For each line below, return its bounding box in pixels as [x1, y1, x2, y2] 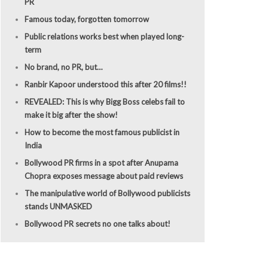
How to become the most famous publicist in [24, 127, 179, 137]
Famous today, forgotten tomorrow [24, 14, 149, 24]
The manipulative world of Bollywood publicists [24, 188, 190, 198]
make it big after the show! [24, 109, 118, 120]
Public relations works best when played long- [24, 31, 184, 41]
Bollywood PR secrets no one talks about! [24, 218, 170, 229]
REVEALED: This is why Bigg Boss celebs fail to [24, 96, 185, 106]
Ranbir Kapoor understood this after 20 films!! [24, 79, 187, 89]
